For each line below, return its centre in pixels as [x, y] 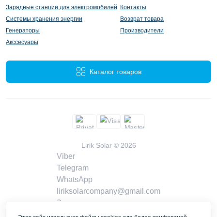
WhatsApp [75, 180]
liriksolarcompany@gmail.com [108, 191]
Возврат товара [142, 19]
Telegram [73, 168]
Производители [142, 31]
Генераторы [23, 31]
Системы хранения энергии [44, 19]
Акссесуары [22, 42]
